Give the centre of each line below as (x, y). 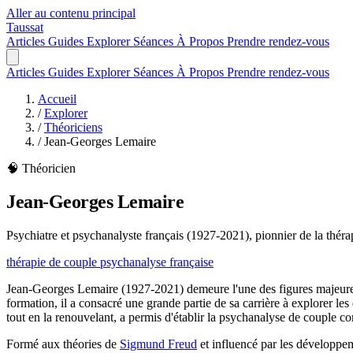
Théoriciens (73, 127)
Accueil (57, 99)
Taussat (25, 27)
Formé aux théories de (63, 344)
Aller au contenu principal (71, 13)
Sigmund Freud (158, 344)
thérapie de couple (53, 262)
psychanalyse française (157, 262)
